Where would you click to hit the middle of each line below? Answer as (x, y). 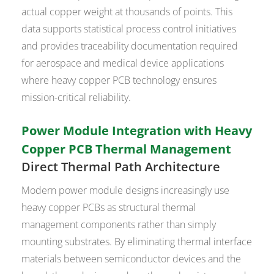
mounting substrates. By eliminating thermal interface (137, 242)
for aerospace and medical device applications (123, 63)
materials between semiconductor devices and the (131, 259)
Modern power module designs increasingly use (126, 191)
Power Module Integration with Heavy (137, 131)
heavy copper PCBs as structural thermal (109, 208)
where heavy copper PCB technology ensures (119, 80)
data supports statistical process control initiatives (129, 28)
